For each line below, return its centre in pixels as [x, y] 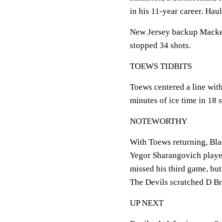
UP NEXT [147, 203]
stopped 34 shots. [160, 45]
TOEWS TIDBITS [161, 66]
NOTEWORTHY [159, 121]
